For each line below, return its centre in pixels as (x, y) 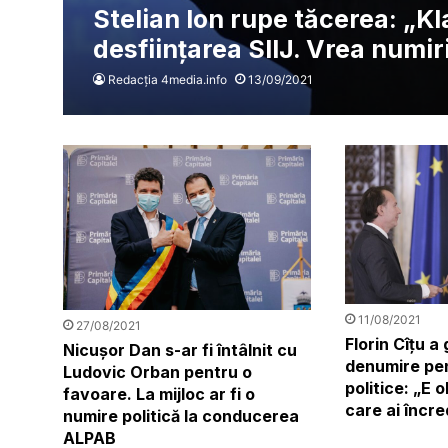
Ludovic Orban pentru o (157, 372)
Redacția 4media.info (167, 79)
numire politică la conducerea (180, 416)
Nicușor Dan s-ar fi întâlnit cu (179, 350)
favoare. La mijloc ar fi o (158, 394)
